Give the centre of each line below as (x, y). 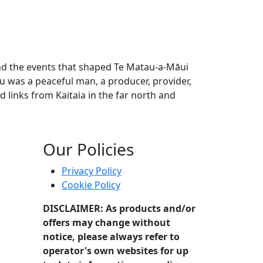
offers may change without (107, 222)
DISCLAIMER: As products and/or (119, 208)
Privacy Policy (92, 171)
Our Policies (88, 149)
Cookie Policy (91, 185)
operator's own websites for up (116, 250)
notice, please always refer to (111, 236)
